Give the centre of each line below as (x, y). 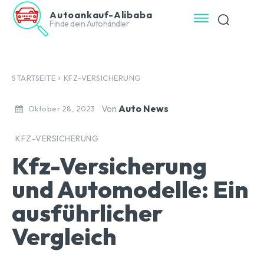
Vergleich (64, 237)
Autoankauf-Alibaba (101, 15)
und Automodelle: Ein (130, 189)
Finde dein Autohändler (89, 24)
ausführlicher (87, 213)
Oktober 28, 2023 (62, 109)
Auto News (143, 109)
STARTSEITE (34, 78)
